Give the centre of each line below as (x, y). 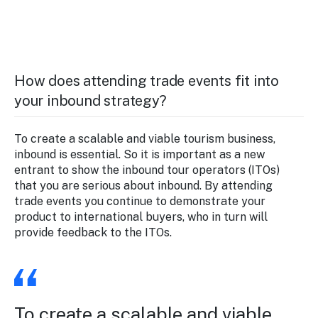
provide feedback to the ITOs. (93, 232)
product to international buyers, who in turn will (141, 216)
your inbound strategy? (91, 100)
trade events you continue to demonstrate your (140, 201)
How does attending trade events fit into (147, 81)
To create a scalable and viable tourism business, (145, 138)
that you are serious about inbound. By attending (143, 185)
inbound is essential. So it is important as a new (139, 154)
